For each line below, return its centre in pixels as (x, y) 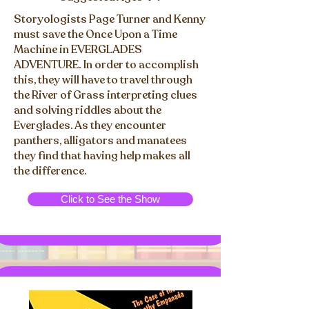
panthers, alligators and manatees (100, 141)
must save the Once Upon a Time (96, 34)
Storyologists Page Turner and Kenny (110, 19)
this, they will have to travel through (103, 80)
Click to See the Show (110, 199)
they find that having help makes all (102, 156)
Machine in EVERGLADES (78, 50)
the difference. (50, 171)
